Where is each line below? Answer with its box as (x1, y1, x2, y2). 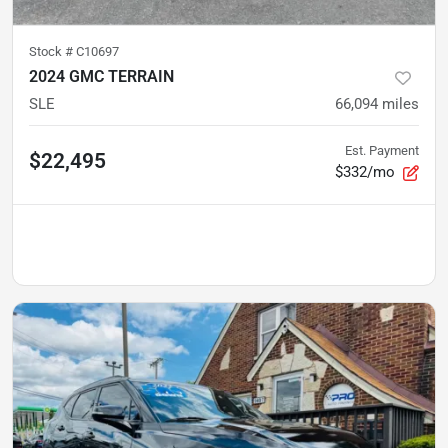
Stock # (29, 44, 76, 59)
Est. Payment (345, 143, 419, 158)
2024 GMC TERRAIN (29, 67, 174, 86)
